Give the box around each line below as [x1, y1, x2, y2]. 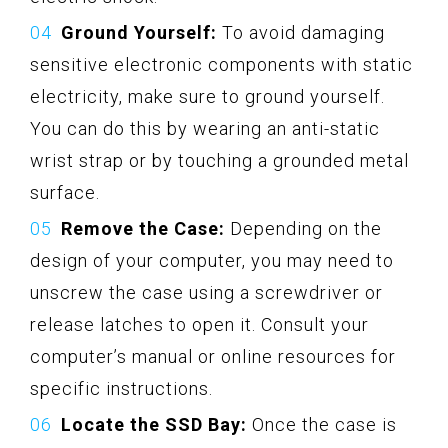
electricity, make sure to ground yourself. [30, 85, 385, 107]
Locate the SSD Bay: [61, 413, 247, 435]
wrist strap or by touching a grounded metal [30, 149, 409, 171]
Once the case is [247, 413, 397, 435]
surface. [30, 181, 100, 203]
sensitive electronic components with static [30, 53, 413, 75]
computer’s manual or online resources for [30, 345, 396, 367]
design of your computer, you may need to [30, 249, 394, 271]
